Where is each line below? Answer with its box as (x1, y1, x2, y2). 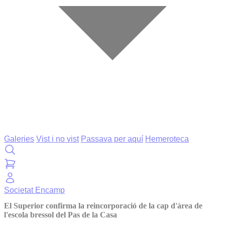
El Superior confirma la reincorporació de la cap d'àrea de (4, 201, 202, 210)
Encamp (35, 186, 65, 194)
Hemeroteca (145, 135, 189, 143)
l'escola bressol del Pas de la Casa (4, 210, 117, 219)
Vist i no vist (36, 135, 79, 143)
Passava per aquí (81, 135, 143, 143)
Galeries (4, 135, 34, 143)
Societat (4, 186, 35, 194)
